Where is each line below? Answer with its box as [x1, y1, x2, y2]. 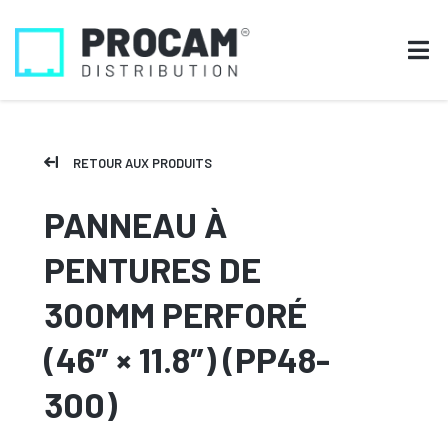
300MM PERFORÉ [44, 293, 307, 335]
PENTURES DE [44, 248, 261, 290]
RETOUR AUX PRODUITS [73, 155, 212, 171]
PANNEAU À [44, 203, 227, 245]
